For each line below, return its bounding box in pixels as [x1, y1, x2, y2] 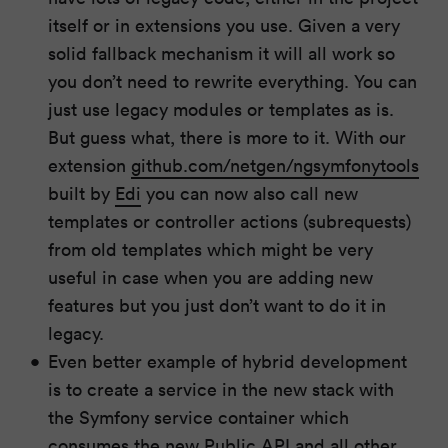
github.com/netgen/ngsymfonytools [131, 152, 420, 177]
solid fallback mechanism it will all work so [48, 40, 396, 65]
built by [48, 180, 116, 205]
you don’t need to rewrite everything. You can [48, 68, 418, 93]
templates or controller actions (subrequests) [48, 208, 412, 233]
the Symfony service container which [48, 404, 350, 429]
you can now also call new [141, 180, 359, 205]
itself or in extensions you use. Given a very [48, 12, 401, 37]
